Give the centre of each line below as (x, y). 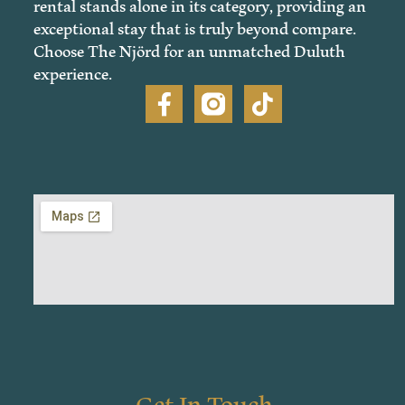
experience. (72, 71)
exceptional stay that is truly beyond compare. (194, 26)
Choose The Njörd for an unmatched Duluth (189, 49)
